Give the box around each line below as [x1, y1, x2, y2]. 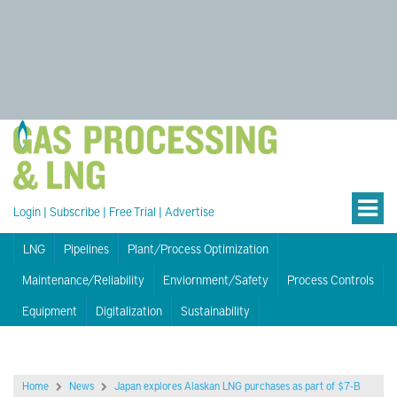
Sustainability [181, 301, 250, 319]
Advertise [165, 202, 214, 220]
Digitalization [96, 301, 162, 319]
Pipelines [64, 239, 109, 257]
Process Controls [287, 270, 374, 288]
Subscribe [50, 202, 100, 220]
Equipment [22, 301, 77, 319]
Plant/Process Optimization [128, 239, 269, 257]
